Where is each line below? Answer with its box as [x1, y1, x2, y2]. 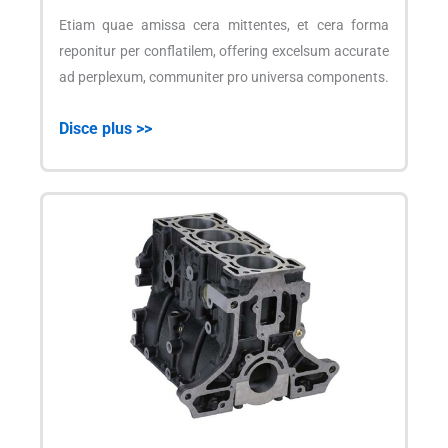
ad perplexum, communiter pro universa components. [59, 69, 389, 86]
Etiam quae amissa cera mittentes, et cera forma [59, 17, 389, 34]
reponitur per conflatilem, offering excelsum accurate [59, 43, 389, 60]
